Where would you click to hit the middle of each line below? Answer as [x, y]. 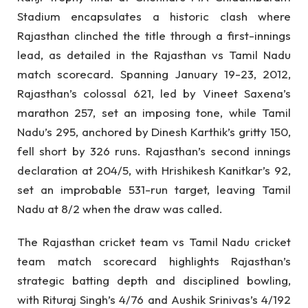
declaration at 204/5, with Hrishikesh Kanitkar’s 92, [154, 170]
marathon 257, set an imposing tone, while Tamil [154, 112]
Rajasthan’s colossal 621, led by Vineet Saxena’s [154, 93]
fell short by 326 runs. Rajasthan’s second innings [154, 151]
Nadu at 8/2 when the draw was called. [120, 208]
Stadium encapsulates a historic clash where [154, 16]
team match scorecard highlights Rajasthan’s [154, 261]
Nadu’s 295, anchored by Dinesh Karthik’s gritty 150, [154, 131]
